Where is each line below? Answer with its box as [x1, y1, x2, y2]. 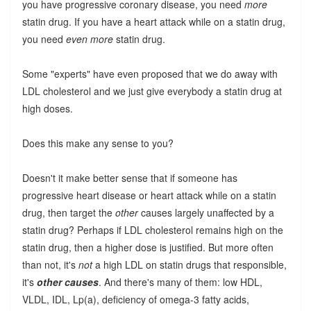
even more [65, 31, 113, 46]
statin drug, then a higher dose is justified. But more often [22, 239, 274, 254]
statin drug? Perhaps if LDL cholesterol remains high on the [22, 222, 283, 237]
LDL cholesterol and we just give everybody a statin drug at [22, 83, 282, 98]
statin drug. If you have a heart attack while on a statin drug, [22, 14, 285, 28]
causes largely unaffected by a [137, 205, 274, 219]
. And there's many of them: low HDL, [98, 274, 262, 289]
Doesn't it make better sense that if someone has [22, 170, 237, 185]
